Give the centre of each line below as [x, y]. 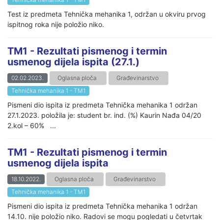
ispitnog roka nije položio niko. [56, 24]
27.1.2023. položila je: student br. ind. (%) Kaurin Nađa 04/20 [104, 115]
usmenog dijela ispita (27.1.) [73, 62]
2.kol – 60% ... [32, 125]
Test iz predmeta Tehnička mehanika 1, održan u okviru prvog [107, 14]
